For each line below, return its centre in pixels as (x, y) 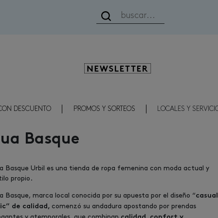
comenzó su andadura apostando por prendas (124, 206)
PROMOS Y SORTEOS (104, 109)
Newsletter (122, 68)
